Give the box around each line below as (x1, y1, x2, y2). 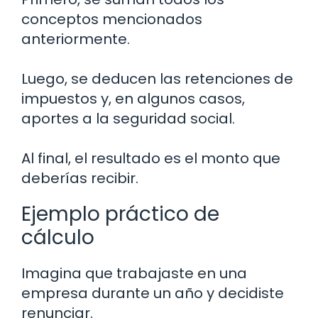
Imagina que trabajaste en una (21, 263, 247, 284)
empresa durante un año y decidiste (21, 283, 284, 304)
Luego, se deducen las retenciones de (21, 69, 293, 89)
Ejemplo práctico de (21, 200, 219, 229)
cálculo (21, 224, 94, 252)
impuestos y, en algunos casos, (21, 89, 245, 109)
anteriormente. (21, 29, 130, 50)
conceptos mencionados (21, 9, 202, 30)
